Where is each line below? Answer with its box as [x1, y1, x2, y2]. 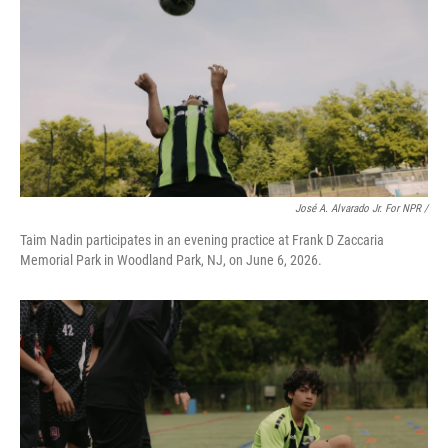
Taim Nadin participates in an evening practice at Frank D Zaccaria [20, 232, 384, 248]
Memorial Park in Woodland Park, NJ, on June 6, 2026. [20, 252, 322, 268]
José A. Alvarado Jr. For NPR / [295, 202, 428, 215]
